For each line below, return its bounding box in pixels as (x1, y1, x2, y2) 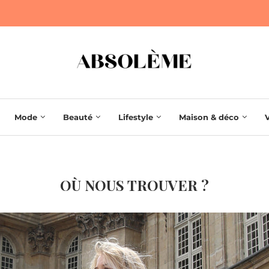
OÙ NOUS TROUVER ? (60, 175, 209, 195)
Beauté (63, 112, 92, 122)
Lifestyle (118, 112, 153, 122)
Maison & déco (179, 112, 239, 122)
